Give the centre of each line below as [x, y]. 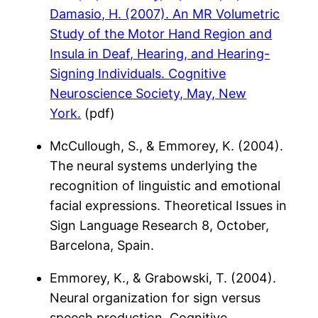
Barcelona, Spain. [102, 245]
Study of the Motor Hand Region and [161, 33]
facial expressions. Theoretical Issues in [169, 205]
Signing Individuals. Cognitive [138, 73]
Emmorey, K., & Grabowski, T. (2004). [163, 278]
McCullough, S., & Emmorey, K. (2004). [167, 146]
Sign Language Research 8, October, [160, 225]
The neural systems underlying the [154, 165]
